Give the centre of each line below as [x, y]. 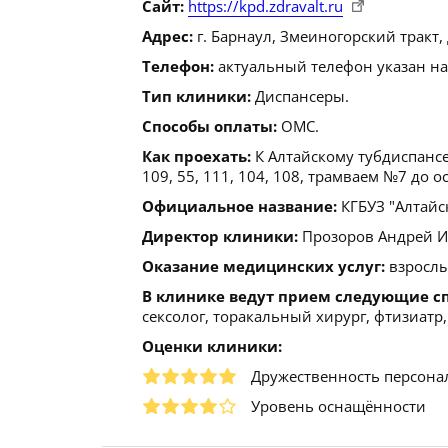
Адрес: [167, 36]
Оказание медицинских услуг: [263, 266]
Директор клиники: [220, 236]
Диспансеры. [300, 96]
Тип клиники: [196, 96]
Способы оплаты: [209, 126]
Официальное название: [239, 206]
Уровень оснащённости [338, 406]
